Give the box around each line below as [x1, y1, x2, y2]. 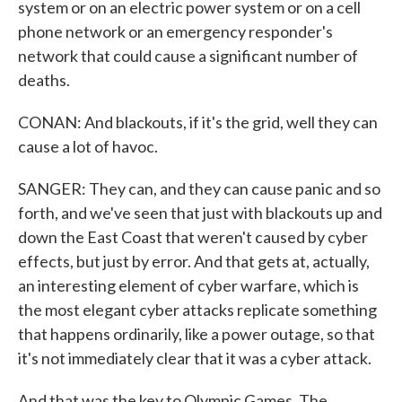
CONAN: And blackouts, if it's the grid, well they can [18, 112, 378, 132]
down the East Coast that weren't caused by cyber [18, 227, 368, 247]
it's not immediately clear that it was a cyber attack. [18, 348, 371, 368]
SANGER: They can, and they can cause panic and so [18, 179, 380, 198]
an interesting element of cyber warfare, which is [18, 275, 359, 295]
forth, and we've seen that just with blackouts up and [18, 203, 382, 223]
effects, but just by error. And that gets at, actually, [18, 251, 370, 271]
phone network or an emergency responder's [18, 22, 333, 41]
